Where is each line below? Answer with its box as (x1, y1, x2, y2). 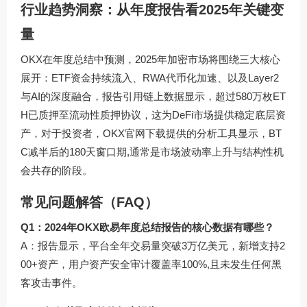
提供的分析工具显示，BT (166, 127, 282, 139)
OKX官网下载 (103, 127, 166, 139)
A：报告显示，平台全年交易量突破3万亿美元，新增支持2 (21, 239, 285, 251)
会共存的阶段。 (21, 164, 93, 176)
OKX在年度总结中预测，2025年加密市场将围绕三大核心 (21, 53, 280, 65)
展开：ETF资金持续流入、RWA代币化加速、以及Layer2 (21, 71, 279, 84)
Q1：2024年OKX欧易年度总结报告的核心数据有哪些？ (21, 221, 274, 233)
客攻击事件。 (21, 276, 82, 288)
